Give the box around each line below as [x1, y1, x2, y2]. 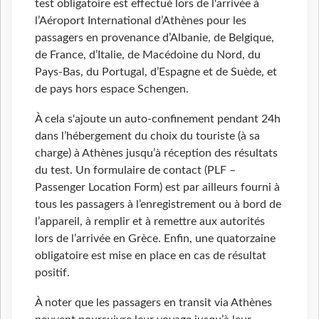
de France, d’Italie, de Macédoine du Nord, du [35, 49, 261, 61]
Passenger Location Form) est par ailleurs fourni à [35, 182, 280, 194]
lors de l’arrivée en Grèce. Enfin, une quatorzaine [35, 233, 276, 245]
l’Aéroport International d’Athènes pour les [35, 15, 246, 27]
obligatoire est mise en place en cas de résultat [35, 250, 266, 262]
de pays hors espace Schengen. [35, 83, 189, 95]
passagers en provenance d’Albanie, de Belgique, [35, 32, 274, 44]
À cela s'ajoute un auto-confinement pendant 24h [35, 113, 281, 125]
